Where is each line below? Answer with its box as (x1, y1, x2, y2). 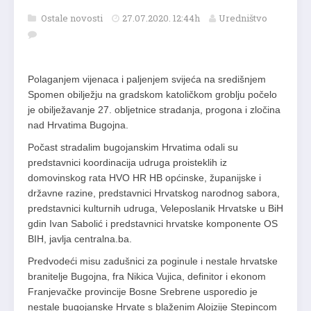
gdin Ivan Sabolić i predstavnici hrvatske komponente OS (28, 218, 278, 229)
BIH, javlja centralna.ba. (28, 233, 132, 244)
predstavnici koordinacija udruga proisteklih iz (28, 157, 227, 168)
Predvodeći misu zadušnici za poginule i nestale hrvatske (28, 255, 278, 267)
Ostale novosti (41, 12, 105, 24)
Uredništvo (219, 12, 267, 24)
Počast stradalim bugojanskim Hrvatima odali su (28, 142, 238, 153)
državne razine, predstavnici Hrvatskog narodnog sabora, (28, 187, 280, 199)
